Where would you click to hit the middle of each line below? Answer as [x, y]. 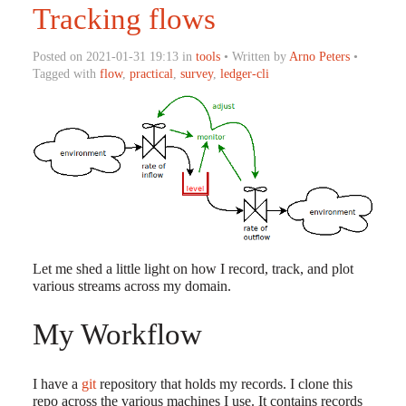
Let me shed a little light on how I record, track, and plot [193, 269]
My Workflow [117, 335]
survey [196, 73]
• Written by [254, 56]
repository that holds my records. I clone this [224, 384]
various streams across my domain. [131, 286]
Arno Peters [319, 56]
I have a [57, 384]
